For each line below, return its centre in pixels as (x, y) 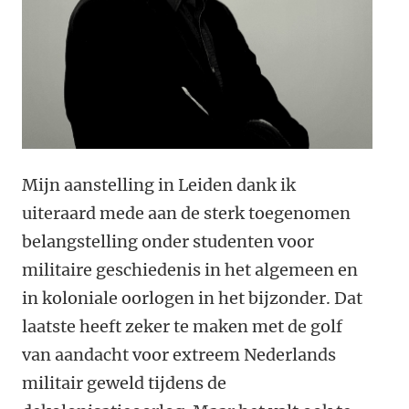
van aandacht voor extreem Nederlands (179, 355)
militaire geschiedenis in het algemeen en (190, 270)
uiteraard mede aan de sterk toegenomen (186, 213)
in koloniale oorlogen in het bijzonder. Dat (192, 298)
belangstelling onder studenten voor (168, 241)
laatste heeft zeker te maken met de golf (182, 326)
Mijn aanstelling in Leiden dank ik (159, 185)
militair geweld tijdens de (124, 383)
